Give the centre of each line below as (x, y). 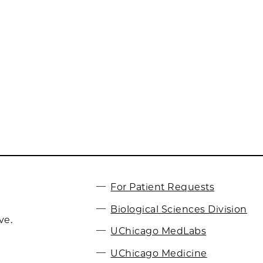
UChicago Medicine (159, 253)
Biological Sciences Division (179, 209)
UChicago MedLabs (159, 231)
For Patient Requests (163, 187)
